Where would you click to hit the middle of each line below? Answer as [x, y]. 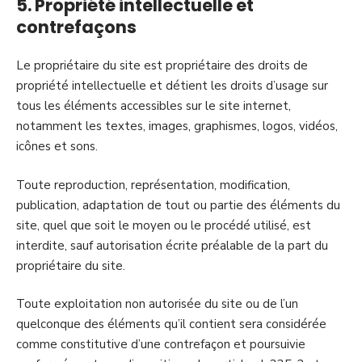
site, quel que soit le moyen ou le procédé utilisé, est [164, 225]
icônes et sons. [57, 146]
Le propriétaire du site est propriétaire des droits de [162, 65]
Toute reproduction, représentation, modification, [153, 185]
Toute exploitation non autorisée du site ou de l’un [157, 304]
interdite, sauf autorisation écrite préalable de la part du [172, 245]
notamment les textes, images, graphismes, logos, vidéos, [177, 126]
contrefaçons [76, 27]
